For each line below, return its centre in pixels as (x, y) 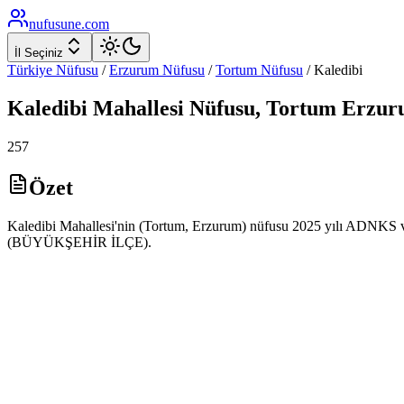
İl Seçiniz (39, 53)
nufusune (55, 24)
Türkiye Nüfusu (53, 70)
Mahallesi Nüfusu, (177, 108)
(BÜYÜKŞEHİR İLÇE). (79, 242)
